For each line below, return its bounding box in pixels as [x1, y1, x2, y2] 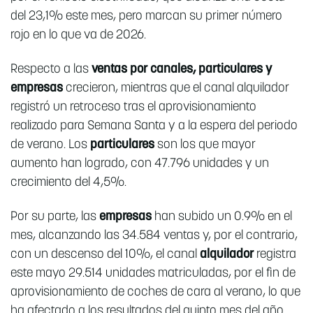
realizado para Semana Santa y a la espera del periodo [10, 119, 298, 133]
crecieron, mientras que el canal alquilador [63, 82, 289, 96]
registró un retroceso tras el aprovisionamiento [10, 101, 256, 115]
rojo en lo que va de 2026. [10, 29, 146, 43]
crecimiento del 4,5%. [10, 176, 126, 190]
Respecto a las [10, 63, 92, 77]
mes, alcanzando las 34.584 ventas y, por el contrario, [10, 229, 298, 243]
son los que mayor [154, 138, 256, 152]
